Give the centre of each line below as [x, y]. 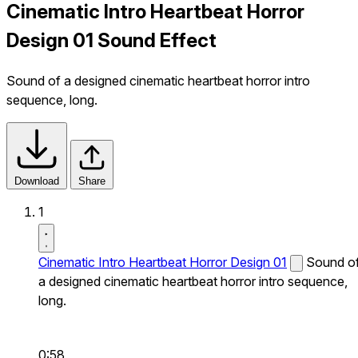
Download [37, 181]
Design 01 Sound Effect [111, 40]
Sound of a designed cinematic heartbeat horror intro [158, 80]
